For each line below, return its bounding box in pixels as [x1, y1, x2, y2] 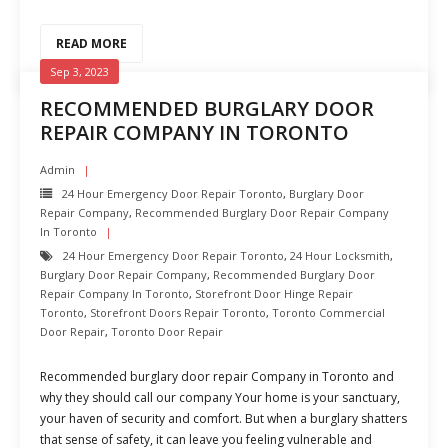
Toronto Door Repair [111, 324, 223, 339]
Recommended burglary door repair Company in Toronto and [40, 368, 394, 385]
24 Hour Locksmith [290, 248, 390, 263]
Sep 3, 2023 [50, 64, 109, 79]
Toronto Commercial [272, 305, 385, 320]
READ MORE [56, 35, 127, 52]
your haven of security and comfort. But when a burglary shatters [40, 410, 407, 427]
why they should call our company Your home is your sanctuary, [40, 389, 400, 406]
